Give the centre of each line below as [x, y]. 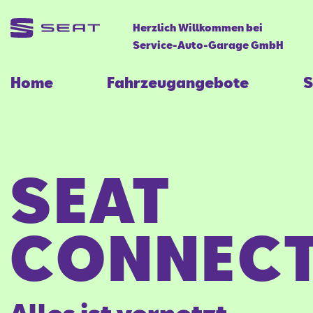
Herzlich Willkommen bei [197, 28]
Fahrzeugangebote [178, 82]
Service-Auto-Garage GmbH [208, 45]
